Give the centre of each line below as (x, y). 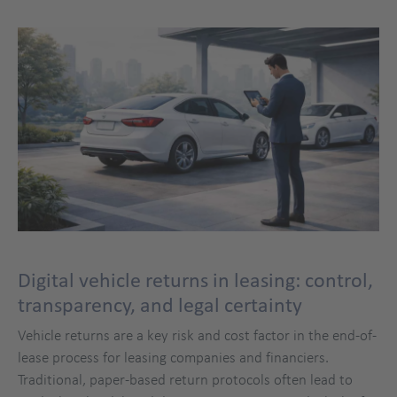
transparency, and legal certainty (160, 304)
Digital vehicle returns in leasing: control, (195, 280)
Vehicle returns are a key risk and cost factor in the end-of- (197, 335)
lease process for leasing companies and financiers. (173, 357)
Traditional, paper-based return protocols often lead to (185, 379)
